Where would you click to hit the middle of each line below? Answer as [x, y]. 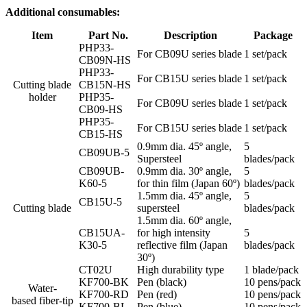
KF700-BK [104, 282]
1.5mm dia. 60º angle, [184, 221]
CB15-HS [101, 134]
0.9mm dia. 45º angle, [184, 147]
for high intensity [174, 233]
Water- [42, 288]
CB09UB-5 [104, 153]
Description [191, 36]
